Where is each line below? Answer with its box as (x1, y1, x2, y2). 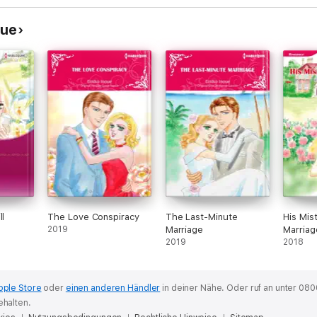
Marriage (165, 224, 204, 235)
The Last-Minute (165, 212, 238, 222)
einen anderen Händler (65, 283, 161, 293)
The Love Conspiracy (47, 212, 139, 222)
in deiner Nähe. (160, 283, 227, 293)
